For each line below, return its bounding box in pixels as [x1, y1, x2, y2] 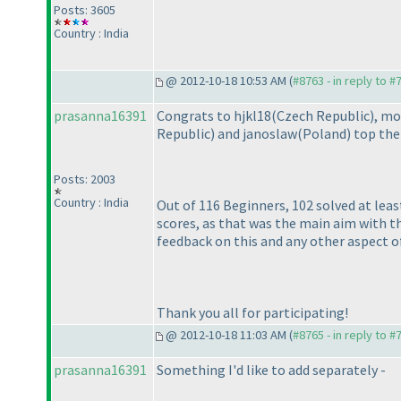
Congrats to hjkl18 [157, 107, 271, 125]
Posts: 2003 [54, 171, 115, 188]
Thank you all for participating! [157, 303, 348, 322]
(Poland [297, 124, 346, 143]
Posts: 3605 [54, 2, 115, 19]
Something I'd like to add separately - [157, 361, 386, 380]
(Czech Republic [271, 107, 370, 125]
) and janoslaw [210, 124, 297, 143]
